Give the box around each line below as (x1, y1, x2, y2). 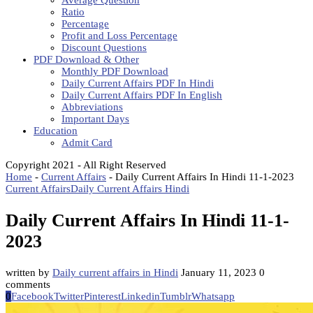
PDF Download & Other (34, 54, 139, 65)
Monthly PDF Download (61, 66, 168, 77)
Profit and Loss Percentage (61, 30, 177, 41)
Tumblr (160, 291, 191, 303)
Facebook (11, 291, 54, 303)
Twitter (54, 291, 84, 303)
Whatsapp (191, 291, 235, 303)
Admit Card (61, 137, 112, 148)
